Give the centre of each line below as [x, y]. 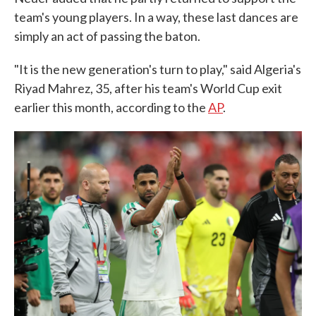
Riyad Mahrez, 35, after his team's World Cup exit [148, 88]
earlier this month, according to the [111, 107]
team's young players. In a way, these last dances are [156, 17]
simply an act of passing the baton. [107, 36]
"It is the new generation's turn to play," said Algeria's [158, 69]
